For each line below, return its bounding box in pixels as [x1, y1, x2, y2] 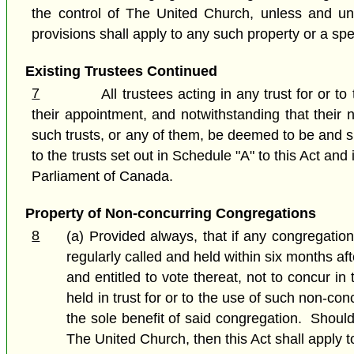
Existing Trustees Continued [24, 62, 217, 79]
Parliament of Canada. [32, 168, 174, 184]
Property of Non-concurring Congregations [24, 205, 316, 222]
